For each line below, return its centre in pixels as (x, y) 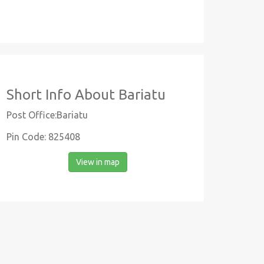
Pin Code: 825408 (43, 137)
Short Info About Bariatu (86, 95)
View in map (98, 162)
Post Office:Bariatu (47, 115)
